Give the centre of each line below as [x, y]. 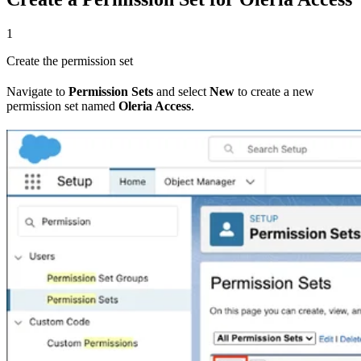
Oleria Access [155, 106]
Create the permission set [70, 60]
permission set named [62, 106]
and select [181, 91]
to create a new [274, 91]
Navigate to [37, 91]
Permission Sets [111, 91]
